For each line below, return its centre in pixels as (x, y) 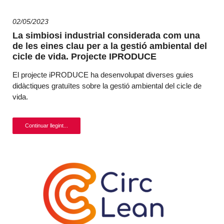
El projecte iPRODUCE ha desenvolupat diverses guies (103, 75)
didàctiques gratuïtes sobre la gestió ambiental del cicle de (107, 86)
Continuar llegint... (46, 125)
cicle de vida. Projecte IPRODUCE (84, 56)
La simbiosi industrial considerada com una (106, 35)
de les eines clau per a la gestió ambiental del (110, 46)
